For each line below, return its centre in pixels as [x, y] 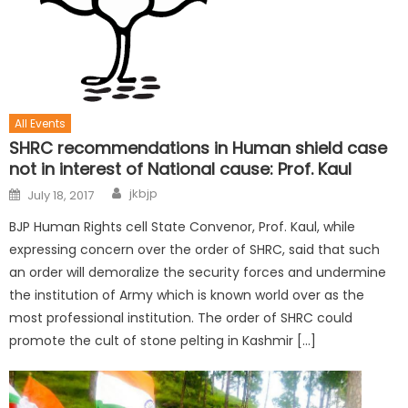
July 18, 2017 [61, 196]
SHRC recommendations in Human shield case [199, 148]
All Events [41, 124]
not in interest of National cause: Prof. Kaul [181, 169]
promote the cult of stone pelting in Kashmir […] [163, 341]
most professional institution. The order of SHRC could [181, 318]
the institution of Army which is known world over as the [187, 296]
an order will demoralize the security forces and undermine [198, 273]
